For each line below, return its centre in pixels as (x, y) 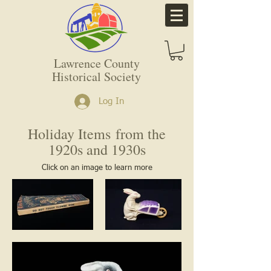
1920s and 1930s (97, 149)
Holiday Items (72, 133)
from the (141, 133)
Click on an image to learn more (97, 168)
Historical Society (96, 76)
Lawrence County (96, 63)
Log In (112, 102)
